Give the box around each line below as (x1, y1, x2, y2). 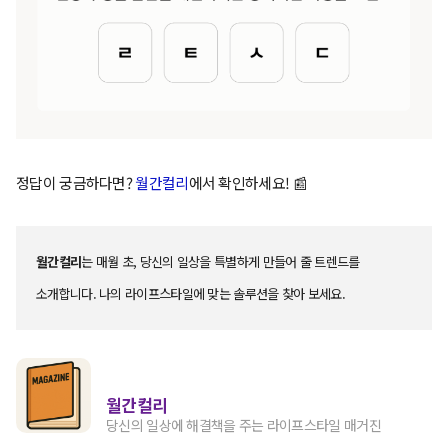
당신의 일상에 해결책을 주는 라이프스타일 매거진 (106, 415, 381, 436)
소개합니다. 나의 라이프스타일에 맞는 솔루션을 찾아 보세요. (36, 284, 345, 304)
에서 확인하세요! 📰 (188, 172, 307, 194)
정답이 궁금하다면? (16, 172, 136, 194)
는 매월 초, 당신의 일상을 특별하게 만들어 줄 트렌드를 (81, 252, 360, 272)
